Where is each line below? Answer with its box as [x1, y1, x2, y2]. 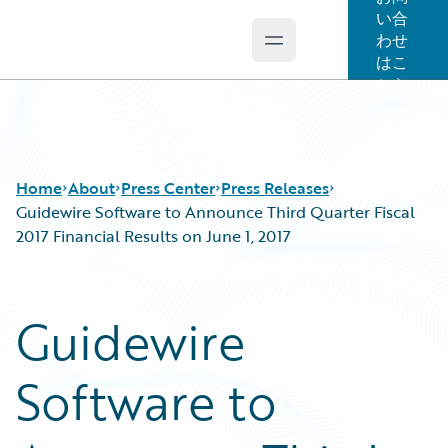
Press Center [121, 176, 215, 200]
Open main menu [272, 38, 405, 63]
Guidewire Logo [39, 39, 155, 63]
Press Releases [221, 176, 329, 200]
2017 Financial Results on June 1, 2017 [16, 224, 291, 248]
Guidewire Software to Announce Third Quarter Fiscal [16, 200, 415, 224]
